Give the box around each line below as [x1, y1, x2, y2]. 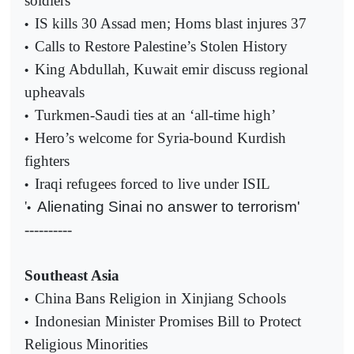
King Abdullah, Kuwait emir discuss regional [35, 61, 308, 78]
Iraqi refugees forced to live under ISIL [35, 175, 270, 193]
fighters [24, 153, 70, 170]
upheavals [24, 84, 85, 101]
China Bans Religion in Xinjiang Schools [35, 290, 286, 307]
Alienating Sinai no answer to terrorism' [37, 198, 300, 216]
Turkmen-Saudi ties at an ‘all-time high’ [35, 107, 276, 124]
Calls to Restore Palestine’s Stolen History [35, 38, 288, 55]
